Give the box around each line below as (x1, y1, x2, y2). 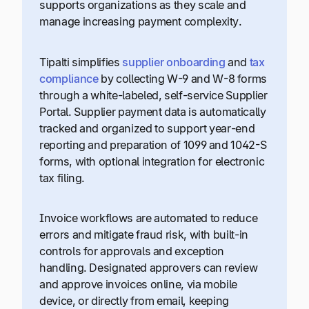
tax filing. (39, 170, 86, 185)
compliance (39, 71, 99, 86)
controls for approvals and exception (39, 244, 225, 259)
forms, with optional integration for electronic (39, 154, 265, 168)
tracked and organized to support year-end (39, 121, 255, 135)
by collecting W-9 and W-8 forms (98, 71, 267, 86)
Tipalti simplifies (39, 54, 123, 69)
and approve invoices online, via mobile (39, 277, 238, 292)
